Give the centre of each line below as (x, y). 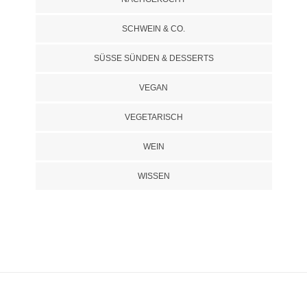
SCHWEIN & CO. (153, 29)
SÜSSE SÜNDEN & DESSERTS (151, 59)
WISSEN (153, 176)
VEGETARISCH (153, 118)
